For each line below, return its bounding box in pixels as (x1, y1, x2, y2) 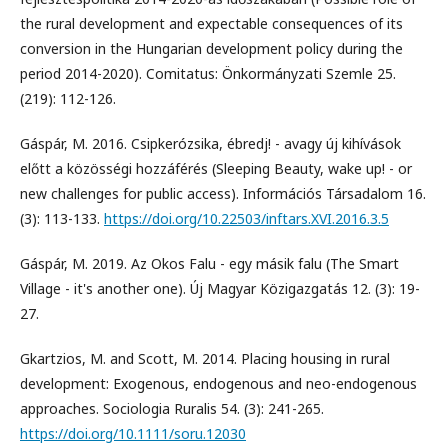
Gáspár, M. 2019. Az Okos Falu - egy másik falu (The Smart (20, 254, 399, 274)
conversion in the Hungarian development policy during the (20, 39, 403, 59)
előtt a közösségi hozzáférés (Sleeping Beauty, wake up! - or (20, 159, 412, 179)
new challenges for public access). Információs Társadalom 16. (20, 184, 426, 204)
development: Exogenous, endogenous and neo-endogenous (20, 374, 417, 394)
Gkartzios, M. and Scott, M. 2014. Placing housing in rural (20, 349, 390, 369)
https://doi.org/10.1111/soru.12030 (20, 424, 246, 444)
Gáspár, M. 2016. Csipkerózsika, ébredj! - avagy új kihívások (20, 134, 401, 154)
